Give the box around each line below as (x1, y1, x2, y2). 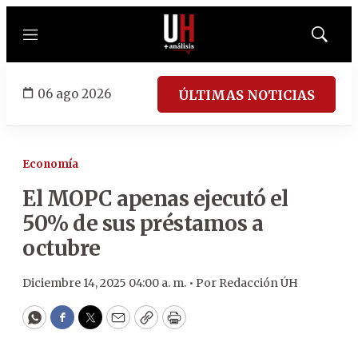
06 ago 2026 (38, 86, 111, 101)
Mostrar (318, 33, 354, 46)
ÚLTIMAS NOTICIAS (178, 86, 315, 103)
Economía (22, 157, 78, 171)
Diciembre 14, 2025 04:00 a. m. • (22, 276, 196, 290)
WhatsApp (33, 315, 109, 334)
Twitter (89, 315, 143, 334)
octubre (22, 235, 101, 261)
